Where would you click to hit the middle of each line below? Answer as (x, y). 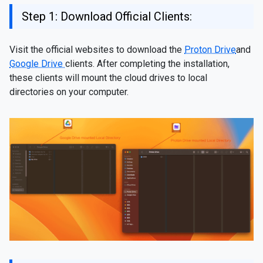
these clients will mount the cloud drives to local (108, 78)
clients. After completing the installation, (147, 64)
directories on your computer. (69, 92)
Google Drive (37, 64)
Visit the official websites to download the (97, 50)
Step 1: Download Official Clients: (107, 16)
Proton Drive (210, 50)
